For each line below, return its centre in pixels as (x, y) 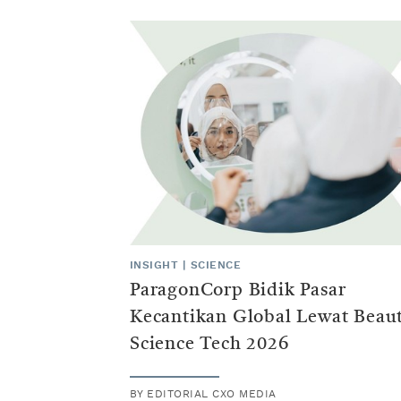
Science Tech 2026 (209, 344)
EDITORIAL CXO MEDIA (212, 393)
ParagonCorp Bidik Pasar (238, 290)
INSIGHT (154, 264)
